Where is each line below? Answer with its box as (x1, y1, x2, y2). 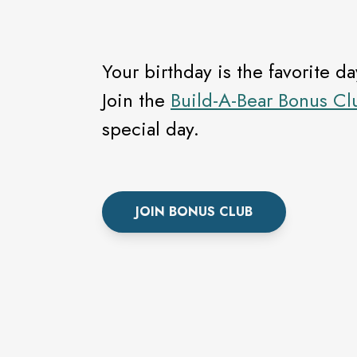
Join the (102, 86, 171, 114)
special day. (102, 115, 199, 143)
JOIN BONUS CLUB (135, 202, 253, 221)
